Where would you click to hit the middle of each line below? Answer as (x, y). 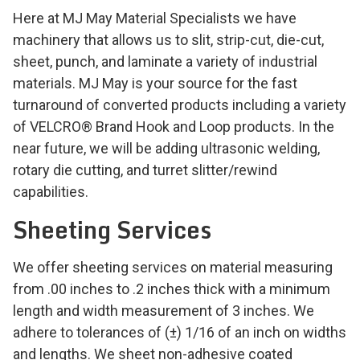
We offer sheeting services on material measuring (173, 268)
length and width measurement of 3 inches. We (164, 311)
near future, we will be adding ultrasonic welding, (166, 149)
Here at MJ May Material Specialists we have (155, 18)
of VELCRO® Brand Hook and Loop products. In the (174, 127)
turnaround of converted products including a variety (180, 105)
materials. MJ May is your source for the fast (155, 84)
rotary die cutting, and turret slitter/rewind (145, 170)
